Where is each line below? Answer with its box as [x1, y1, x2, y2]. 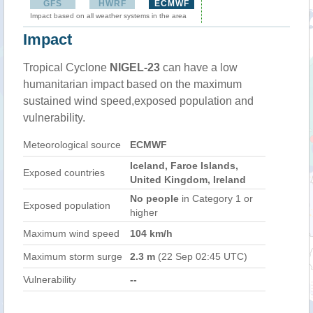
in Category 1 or [179, 193, 253, 204]
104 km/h [130, 228, 173, 239]
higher [130, 207, 158, 218]
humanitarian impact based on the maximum [23, 78, 242, 90]
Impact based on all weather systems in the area [30, 12, 187, 20]
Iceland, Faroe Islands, [130, 160, 238, 171]
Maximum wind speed [23, 228, 119, 239]
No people [130, 193, 179, 204]
